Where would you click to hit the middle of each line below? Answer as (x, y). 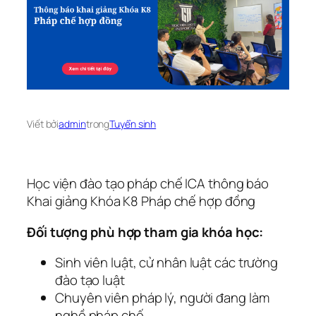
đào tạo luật (90, 280)
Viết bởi (43, 123)
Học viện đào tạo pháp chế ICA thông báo (148, 184)
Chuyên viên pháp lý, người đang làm (162, 298)
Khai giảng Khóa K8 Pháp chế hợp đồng (141, 201)
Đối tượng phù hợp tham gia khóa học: (145, 232)
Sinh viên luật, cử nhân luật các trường (167, 263)
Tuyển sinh (133, 123)
